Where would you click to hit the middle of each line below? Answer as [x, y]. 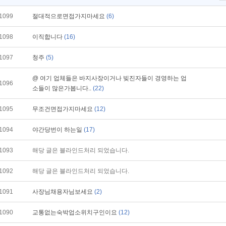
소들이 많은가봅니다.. [63, 88]
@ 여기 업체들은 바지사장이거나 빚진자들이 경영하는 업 [109, 78]
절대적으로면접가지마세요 [69, 16]
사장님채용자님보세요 [63, 192]
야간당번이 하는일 [58, 130]
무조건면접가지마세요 [63, 109]
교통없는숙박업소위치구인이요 [75, 212]
